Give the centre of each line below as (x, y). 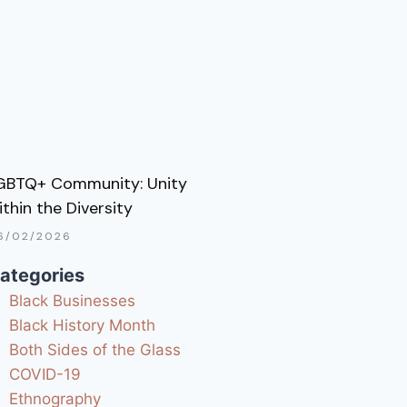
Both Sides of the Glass (95, 350)
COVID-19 (45, 375)
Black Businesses (73, 301)
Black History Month (83, 326)
